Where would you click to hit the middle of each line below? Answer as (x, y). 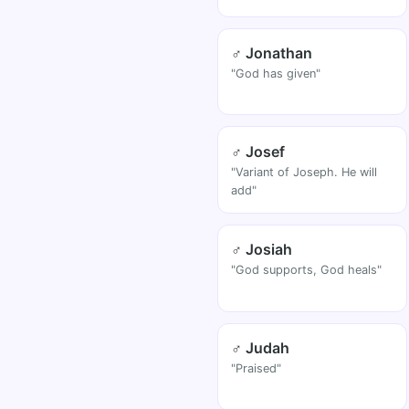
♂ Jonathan (272, 52)
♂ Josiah (262, 250)
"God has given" (276, 73)
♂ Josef (258, 151)
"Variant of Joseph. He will (304, 172)
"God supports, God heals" (307, 270)
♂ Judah (261, 348)
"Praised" (257, 369)
